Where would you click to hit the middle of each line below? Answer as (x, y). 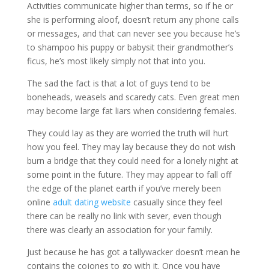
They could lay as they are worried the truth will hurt (128, 133)
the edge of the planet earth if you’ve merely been (124, 188)
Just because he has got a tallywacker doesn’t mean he (133, 252)
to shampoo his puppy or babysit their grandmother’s (130, 47)
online (40, 202)
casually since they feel (176, 202)
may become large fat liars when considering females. (131, 111)
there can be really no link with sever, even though (124, 216)
